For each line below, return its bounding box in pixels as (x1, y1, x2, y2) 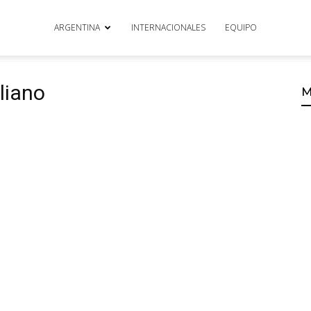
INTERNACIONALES (131, 22, 205, 33)
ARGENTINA (54, 22, 100, 33)
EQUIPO (225, 22, 257, 33)
